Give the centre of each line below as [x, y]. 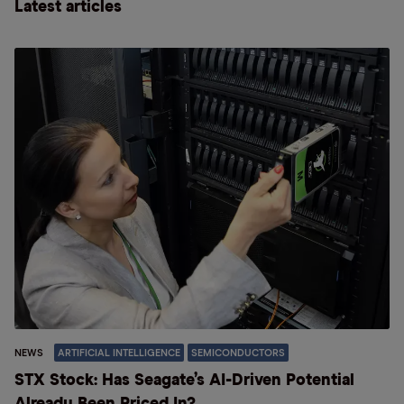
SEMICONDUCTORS [238, 353]
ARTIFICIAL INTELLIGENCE [119, 353]
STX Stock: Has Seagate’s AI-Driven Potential [184, 381]
